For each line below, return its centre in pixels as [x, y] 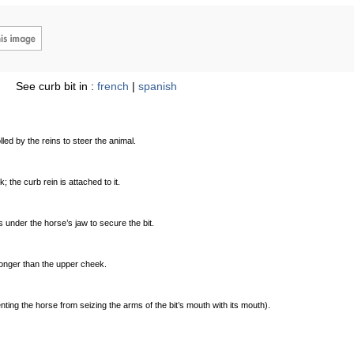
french [113, 86]
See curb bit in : [56, 86]
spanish [158, 86]
